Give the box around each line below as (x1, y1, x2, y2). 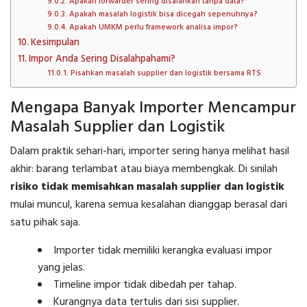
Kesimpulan (30, 34, 79, 51)
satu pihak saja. (10, 213, 80, 232)
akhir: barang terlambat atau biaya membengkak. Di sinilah (10, 160, 278, 178)
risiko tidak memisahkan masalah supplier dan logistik (10, 177, 284, 196)
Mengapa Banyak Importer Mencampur (10, 95, 296, 121)
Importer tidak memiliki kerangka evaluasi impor (53, 241, 272, 260)
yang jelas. (38, 258, 85, 277)
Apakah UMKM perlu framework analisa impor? (69, 21, 238, 34)
